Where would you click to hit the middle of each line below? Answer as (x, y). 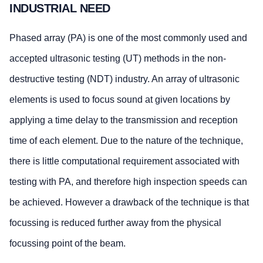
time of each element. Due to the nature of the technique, (126, 140)
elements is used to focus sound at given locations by (120, 99)
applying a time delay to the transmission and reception (124, 120)
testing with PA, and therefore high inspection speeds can (128, 181)
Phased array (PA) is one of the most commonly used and (128, 38)
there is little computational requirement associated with (124, 161)
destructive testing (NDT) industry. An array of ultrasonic (124, 79)
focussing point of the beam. (68, 243)
